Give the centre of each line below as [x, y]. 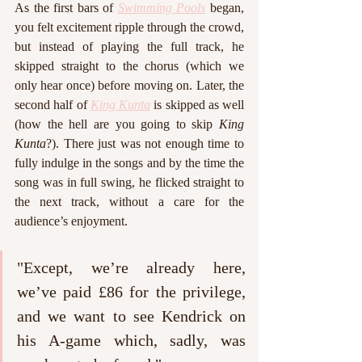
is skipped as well [197, 104]
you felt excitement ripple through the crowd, [129, 27]
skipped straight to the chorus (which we [129, 65]
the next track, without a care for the [129, 201]
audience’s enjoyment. [71, 221]
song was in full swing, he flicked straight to [129, 182]
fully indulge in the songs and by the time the [129, 162]
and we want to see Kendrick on [131, 316]
